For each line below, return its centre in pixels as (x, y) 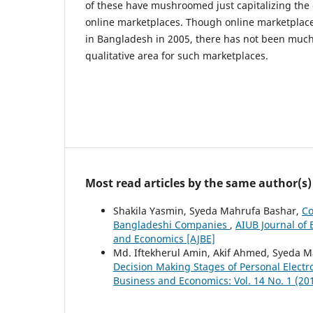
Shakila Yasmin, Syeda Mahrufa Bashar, (208, 211)
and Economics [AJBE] (164, 239)
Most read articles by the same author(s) (198, 183)
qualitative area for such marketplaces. (177, 55)
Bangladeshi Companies (172, 225)
